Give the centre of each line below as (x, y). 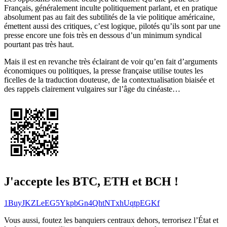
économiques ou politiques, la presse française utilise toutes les (104, 70)
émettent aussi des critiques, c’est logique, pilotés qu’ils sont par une (112, 26)
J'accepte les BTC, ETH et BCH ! (91, 181)
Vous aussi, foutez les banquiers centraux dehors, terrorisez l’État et (111, 220)
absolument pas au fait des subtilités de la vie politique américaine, (109, 17)
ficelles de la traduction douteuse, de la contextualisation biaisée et (109, 80)
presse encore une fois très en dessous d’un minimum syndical (103, 35)
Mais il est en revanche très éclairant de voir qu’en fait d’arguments (111, 61)
